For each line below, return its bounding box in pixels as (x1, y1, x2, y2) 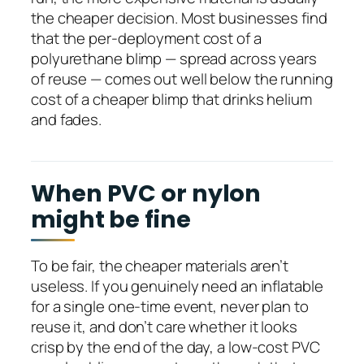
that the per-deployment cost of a (31, 28, 262, 50)
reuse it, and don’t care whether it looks (31, 316, 297, 338)
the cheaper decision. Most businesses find (31, 7, 327, 29)
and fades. (31, 109, 102, 131)
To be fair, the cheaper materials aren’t (31, 255, 288, 277)
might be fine (31, 202, 191, 236)
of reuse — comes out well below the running (31, 68, 333, 90)
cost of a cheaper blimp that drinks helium (31, 89, 312, 110)
